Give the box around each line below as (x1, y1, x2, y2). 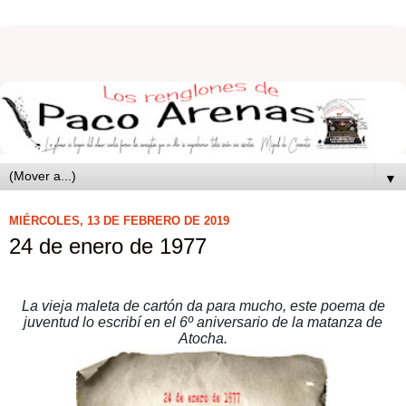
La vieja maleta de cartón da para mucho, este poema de (21, 298, 385, 314)
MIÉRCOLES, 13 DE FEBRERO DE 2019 (9, 214, 229, 228)
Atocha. (179, 331, 227, 347)
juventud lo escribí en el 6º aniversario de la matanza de (24, 314, 382, 331)
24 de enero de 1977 (9, 233, 207, 258)
